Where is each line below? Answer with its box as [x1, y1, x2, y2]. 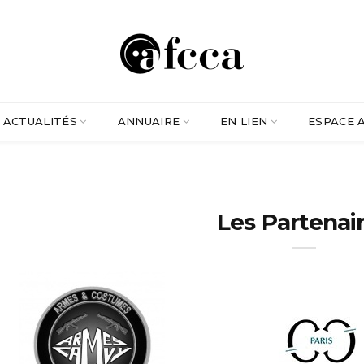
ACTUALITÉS [2, 115, 78, 128]
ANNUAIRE [117, 115, 180, 128]
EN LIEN [219, 115, 268, 128]
